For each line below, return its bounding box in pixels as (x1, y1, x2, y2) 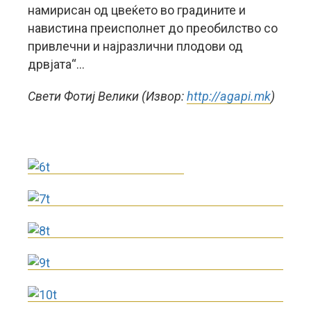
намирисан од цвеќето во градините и (28, 3, 246, 17)
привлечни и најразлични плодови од (28, 39, 243, 53)
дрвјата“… (28, 57, 85, 72)
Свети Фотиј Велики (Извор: (28, 89, 187, 103)
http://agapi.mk (187, 89, 271, 103)
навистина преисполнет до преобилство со (28, 21, 278, 35)
